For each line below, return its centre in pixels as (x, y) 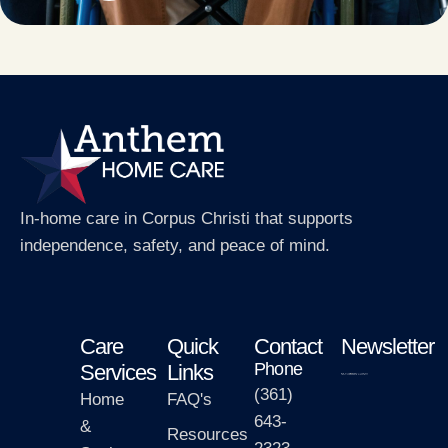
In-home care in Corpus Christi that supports (186, 219)
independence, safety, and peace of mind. (175, 246)
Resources (207, 434)
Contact (288, 346)
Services (118, 372)
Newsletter (387, 346)
